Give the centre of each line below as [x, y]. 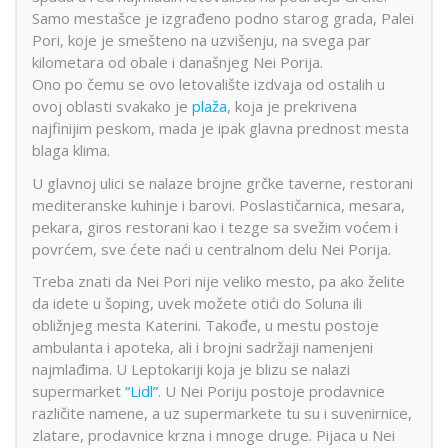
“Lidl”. [143, 391]
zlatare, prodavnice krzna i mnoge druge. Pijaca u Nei [213, 435]
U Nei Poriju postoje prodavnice [273, 391]
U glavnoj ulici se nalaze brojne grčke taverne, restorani [222, 182]
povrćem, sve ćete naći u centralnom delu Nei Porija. [211, 248]
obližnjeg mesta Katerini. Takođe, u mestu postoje [205, 325]
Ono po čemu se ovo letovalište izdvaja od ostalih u [208, 84]
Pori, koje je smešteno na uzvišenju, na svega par [201, 40]
